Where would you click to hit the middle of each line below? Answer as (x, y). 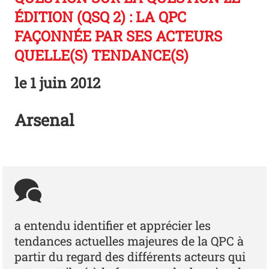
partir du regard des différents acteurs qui (130, 257)
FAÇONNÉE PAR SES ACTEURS (119, 36)
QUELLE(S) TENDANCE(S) (102, 56)
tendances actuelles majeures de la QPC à (129, 241)
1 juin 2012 (64, 83)
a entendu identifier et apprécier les (113, 225)
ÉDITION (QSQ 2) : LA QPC (101, 17)
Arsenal (45, 120)
